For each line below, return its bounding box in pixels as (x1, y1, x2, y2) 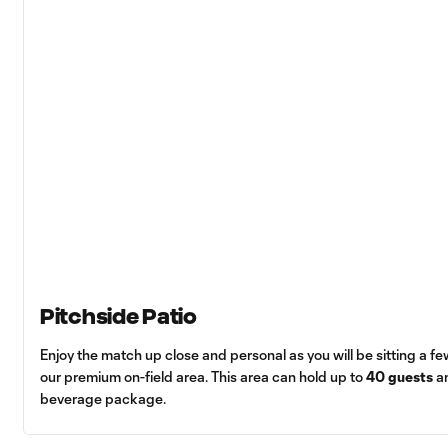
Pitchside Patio (40, 304, 197, 328)
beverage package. (40, 389, 166, 407)
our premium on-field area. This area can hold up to (40, 367, 366, 385)
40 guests (366, 367, 433, 385)
